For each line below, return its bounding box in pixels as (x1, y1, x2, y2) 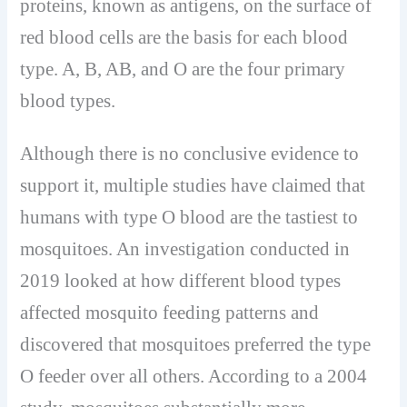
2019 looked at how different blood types (20, 270, 342, 293)
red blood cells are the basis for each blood (20, 25, 349, 48)
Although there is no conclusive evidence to (20, 143, 360, 165)
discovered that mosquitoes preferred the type (20, 333, 372, 356)
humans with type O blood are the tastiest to (20, 206, 359, 229)
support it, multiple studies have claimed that (20, 174, 366, 197)
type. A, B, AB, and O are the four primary (20, 57, 346, 80)
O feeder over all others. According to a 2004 (20, 365, 368, 388)
